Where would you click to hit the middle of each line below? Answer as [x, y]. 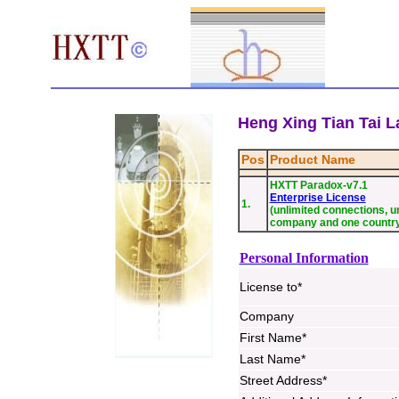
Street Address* [283, 380]
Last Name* [272, 359]
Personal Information [304, 258]
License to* [270, 287]
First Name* [273, 338]
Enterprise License [318, 198]
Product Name [312, 159]
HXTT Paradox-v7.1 [318, 185]
